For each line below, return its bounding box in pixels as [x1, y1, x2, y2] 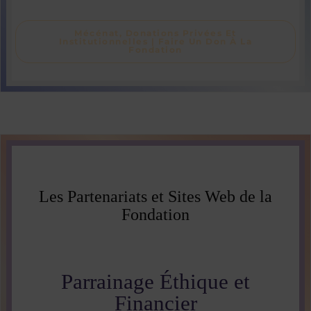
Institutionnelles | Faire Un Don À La [58, 36, 253, 47]
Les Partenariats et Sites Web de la [39, 187, 272, 206]
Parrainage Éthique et [61, 269, 250, 294]
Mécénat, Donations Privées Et [74, 28, 237, 39]
